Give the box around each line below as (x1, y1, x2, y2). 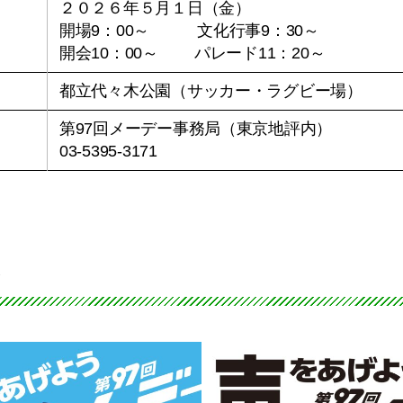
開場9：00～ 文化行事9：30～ (59, 22, 319, 40)
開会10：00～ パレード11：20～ (59, 44, 326, 62)
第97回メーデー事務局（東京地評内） (59, 120, 333, 138)
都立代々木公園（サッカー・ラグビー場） (59, 82, 363, 100)
